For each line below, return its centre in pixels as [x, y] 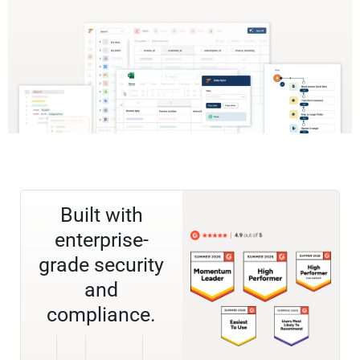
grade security [102, 265]
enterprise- [101, 240]
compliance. [102, 315]
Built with [101, 215]
